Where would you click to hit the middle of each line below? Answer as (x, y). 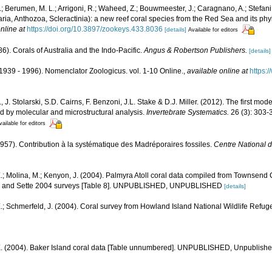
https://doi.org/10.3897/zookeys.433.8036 (95, 29)
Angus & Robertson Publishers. (195, 51)
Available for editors (213, 30)
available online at (217, 71)
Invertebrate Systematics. (188, 113)
